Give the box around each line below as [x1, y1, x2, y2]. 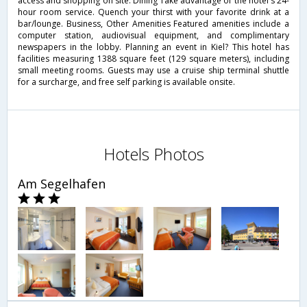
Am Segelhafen [18, 175, 106, 193]
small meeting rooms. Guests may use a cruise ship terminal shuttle [18, 64, 289, 77]
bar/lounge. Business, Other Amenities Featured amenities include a [18, 18, 289, 30]
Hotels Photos [103, 143, 204, 166]
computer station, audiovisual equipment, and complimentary [18, 29, 289, 42]
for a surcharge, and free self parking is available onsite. [18, 76, 235, 88]
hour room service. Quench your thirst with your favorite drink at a [18, 6, 289, 19]
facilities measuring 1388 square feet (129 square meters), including [18, 53, 289, 65]
